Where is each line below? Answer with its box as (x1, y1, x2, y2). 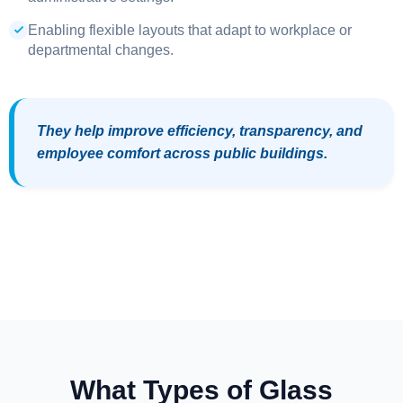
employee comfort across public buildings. (36, 146, 327, 161)
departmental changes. (28, 41, 174, 58)
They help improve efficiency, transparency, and (36, 123, 363, 139)
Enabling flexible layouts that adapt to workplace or (28, 22, 352, 38)
